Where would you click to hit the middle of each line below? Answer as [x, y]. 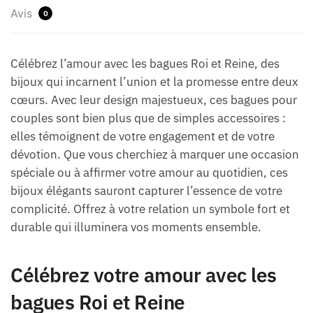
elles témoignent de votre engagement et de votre [143, 136]
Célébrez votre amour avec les [144, 275]
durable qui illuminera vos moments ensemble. [136, 227]
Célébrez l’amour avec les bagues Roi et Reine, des [145, 63]
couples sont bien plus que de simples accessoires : [148, 118]
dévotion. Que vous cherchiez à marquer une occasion [155, 154]
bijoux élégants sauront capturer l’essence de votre [146, 190]
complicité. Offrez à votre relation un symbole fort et [150, 209]
